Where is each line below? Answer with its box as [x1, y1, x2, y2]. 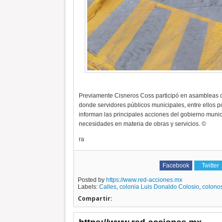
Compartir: [77, 194, 112, 203]
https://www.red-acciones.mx [106, 176, 182, 184]
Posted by [77, 176, 106, 184]
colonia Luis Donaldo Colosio [119, 183, 199, 191]
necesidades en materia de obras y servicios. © [78, 120, 206, 128]
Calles [99, 183, 116, 191]
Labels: [77, 183, 99, 191]
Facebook [162, 162, 189, 169]
